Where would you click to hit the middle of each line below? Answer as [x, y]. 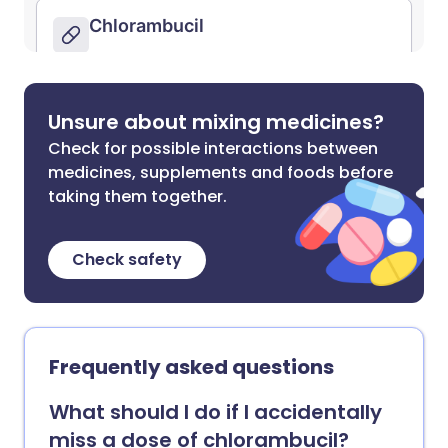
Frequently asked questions [191, 367]
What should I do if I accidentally [215, 412]
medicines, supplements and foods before [220, 172]
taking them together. [137, 196]
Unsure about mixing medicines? [216, 122]
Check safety [127, 259]
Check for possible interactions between [213, 148]
